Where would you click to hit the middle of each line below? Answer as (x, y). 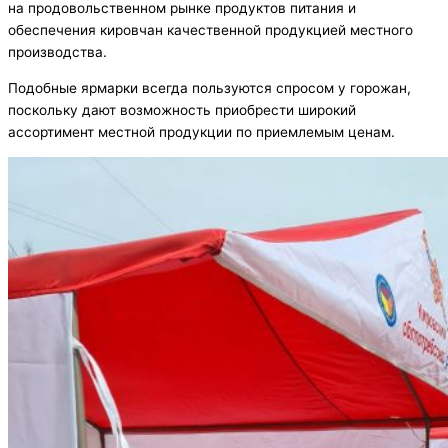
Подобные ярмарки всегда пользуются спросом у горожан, (209, 88)
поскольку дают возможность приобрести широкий (182, 110)
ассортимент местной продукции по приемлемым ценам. (201, 132)
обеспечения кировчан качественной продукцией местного (210, 30)
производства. (57, 52)
